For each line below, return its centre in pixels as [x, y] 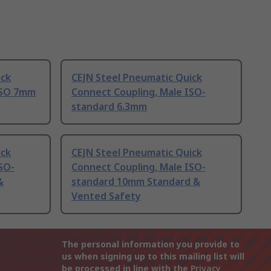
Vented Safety [106, 196]
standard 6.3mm [109, 107]
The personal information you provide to [151, 244]
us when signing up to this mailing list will [153, 256]
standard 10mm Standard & [136, 182]
